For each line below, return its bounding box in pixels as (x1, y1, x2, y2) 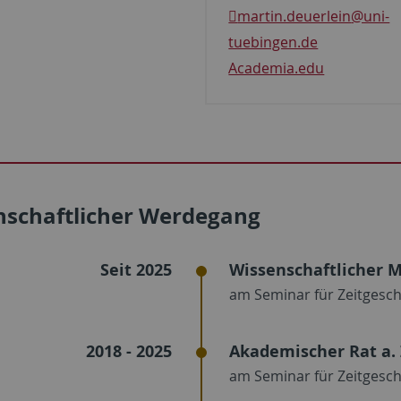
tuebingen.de (228, 31, 319, 52)
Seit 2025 (99, 258, 172, 281)
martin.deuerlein (237, 5, 352, 26)
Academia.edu (228, 57, 325, 78)
